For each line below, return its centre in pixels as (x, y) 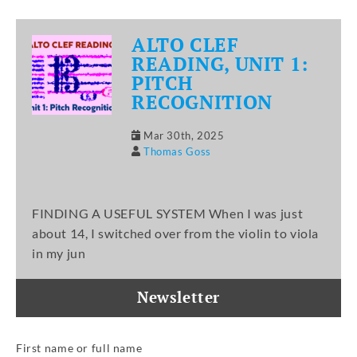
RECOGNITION (202, 102)
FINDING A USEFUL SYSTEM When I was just (168, 213)
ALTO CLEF (185, 44)
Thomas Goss (177, 151)
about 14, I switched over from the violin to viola (175, 233)
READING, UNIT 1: (220, 63)
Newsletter (178, 298)
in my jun (59, 253)
